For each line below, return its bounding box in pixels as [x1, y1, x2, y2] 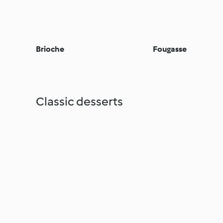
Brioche [36, 44, 64, 54]
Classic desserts [36, 94, 123, 109]
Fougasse [153, 44, 187, 54]
